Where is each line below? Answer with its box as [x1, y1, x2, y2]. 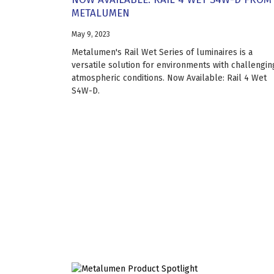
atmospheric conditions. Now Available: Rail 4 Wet [72, 72, 267, 83]
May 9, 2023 [72, 29, 110, 39]
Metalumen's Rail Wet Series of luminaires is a [72, 46, 253, 57]
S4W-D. [72, 85, 100, 96]
